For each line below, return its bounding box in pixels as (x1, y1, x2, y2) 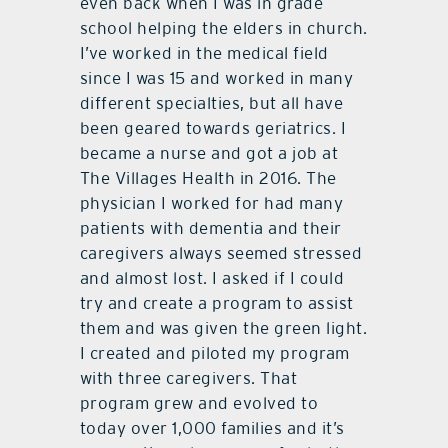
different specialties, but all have (79, 93, 344, 114)
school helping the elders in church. (79, 18, 368, 39)
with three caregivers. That (79, 368, 298, 389)
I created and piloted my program (79, 343, 350, 364)
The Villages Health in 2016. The (79, 168, 337, 189)
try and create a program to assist (79, 293, 354, 314)
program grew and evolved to (79, 393, 319, 414)
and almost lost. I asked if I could (79, 268, 345, 289)
